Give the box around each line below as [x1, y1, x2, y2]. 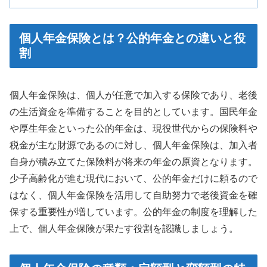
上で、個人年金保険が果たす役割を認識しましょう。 [10, 223, 238, 234]
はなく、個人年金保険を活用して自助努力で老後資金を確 [10, 190, 257, 201]
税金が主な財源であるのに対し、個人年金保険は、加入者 [10, 140, 257, 151]
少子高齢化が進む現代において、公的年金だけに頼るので [10, 173, 257, 184]
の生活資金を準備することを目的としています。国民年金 [10, 107, 257, 117]
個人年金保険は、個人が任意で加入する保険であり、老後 [10, 90, 257, 101]
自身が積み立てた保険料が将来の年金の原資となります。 [10, 157, 257, 167]
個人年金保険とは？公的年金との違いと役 [19, 31, 246, 45]
